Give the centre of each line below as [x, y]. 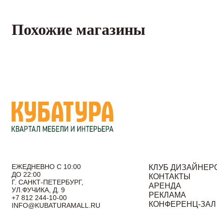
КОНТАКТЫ [170, 177]
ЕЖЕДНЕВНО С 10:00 [46, 167]
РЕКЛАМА [168, 195]
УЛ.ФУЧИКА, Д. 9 [38, 190]
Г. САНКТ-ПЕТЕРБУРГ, [47, 182]
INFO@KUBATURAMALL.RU [56, 205]
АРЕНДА [165, 186]
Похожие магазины [78, 30]
